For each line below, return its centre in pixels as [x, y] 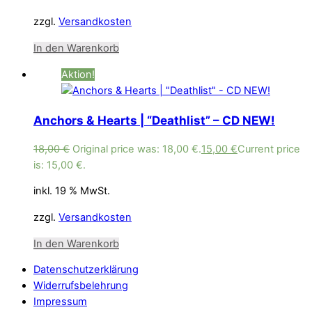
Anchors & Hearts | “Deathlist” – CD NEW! [154, 120]
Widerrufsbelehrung [81, 286]
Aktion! [78, 74]
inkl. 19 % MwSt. [72, 191]
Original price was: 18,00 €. [137, 149]
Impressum [60, 302]
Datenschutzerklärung [86, 270]
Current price [269, 149]
